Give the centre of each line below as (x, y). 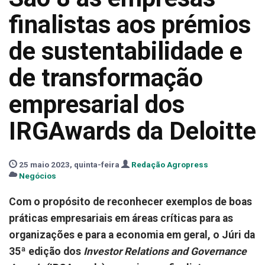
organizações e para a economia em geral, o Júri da (132, 235)
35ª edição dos (45, 251)
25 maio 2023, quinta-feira (69, 164)
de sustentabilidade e (126, 51)
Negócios (38, 176)
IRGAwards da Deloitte (132, 131)
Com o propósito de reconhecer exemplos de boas (130, 202)
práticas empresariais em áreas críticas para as (121, 218)
